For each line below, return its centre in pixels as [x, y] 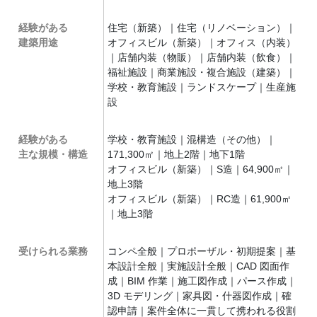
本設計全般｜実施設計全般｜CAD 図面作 [199, 266]
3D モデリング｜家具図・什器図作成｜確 [200, 296]
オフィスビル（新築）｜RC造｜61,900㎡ [200, 199]
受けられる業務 [53, 251]
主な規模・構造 [53, 154]
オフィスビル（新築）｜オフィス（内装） [202, 42]
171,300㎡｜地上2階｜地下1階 [177, 154]
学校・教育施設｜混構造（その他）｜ [192, 139]
